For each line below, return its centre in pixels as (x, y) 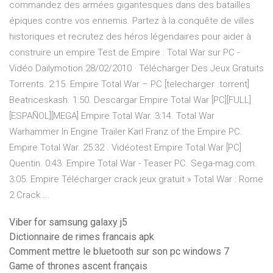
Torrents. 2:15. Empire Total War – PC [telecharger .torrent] (129, 84)
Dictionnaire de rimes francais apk (82, 237)
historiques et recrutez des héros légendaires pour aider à (130, 37)
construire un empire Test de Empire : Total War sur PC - (124, 53)
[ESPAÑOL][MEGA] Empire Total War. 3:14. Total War (112, 116)
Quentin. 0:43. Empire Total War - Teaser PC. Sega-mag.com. (133, 164)
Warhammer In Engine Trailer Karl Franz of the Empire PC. (126, 132)
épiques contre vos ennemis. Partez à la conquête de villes (132, 21)
